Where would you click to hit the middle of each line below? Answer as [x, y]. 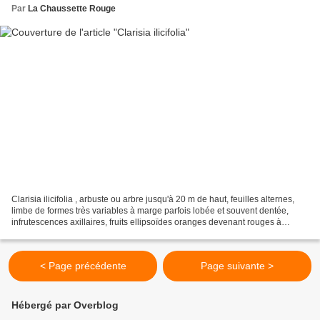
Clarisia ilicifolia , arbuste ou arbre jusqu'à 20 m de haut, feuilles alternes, [153, 200]
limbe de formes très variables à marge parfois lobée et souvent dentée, [150, 211]
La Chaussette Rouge [72, 8]
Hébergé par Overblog [65, 305]
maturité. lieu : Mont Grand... [66, 234]
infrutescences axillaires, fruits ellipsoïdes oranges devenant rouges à [146, 222]
